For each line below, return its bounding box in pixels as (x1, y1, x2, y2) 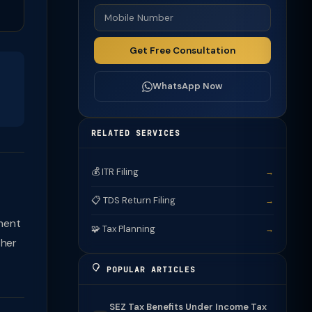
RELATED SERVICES (91, 128, 180, 138)
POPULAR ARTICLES (101, 265, 196, 274)
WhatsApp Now (153, 80, 223, 92)
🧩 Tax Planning (91, 223, 155, 235)
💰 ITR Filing (91, 166, 139, 178)
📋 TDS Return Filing (91, 194, 175, 206)
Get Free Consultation (130, 45, 235, 56)
